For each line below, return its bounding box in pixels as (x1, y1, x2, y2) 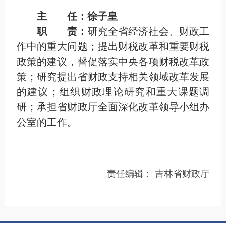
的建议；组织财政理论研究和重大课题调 (16, 86, 210, 98)
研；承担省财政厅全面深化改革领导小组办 (16, 101, 210, 113)
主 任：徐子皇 (36, 11, 118, 22)
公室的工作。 (16, 117, 77, 128)
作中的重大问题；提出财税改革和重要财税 (16, 41, 210, 52)
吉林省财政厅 (155, 168, 210, 179)
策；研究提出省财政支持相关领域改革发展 (16, 71, 210, 83)
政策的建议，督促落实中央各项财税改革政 (16, 56, 210, 68)
